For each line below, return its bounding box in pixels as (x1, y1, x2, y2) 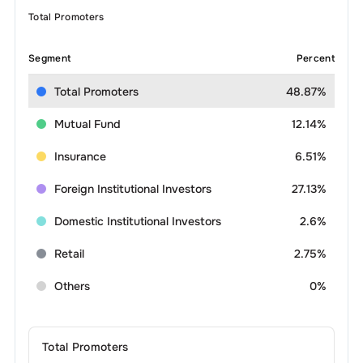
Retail (53, 246, 84, 261)
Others (53, 279, 90, 293)
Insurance (53, 149, 106, 164)
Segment (28, 52, 71, 65)
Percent (296, 52, 335, 65)
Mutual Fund (53, 117, 121, 131)
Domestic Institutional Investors (53, 214, 221, 228)
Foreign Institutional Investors (53, 181, 211, 196)
